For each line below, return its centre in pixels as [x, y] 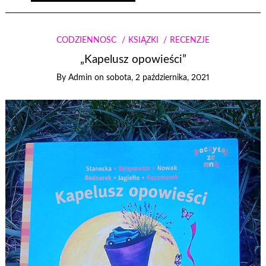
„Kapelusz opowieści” [133, 60]
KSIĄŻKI [143, 40]
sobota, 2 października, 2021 [158, 78]
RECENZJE [189, 40]
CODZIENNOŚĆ [87, 40]
